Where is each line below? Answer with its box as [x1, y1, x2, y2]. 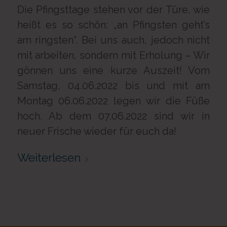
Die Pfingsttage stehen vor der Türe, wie [17, 4, 210, 16]
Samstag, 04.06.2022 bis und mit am [17, 80, 210, 92]
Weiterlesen [17, 150, 81, 164]
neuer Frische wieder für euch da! [17, 125, 176, 137]
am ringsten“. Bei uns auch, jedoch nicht [17, 34, 210, 46]
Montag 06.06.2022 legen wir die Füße [17, 95, 210, 107]
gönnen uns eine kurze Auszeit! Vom [17, 64, 210, 77]
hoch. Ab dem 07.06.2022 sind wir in [17, 110, 210, 122]
